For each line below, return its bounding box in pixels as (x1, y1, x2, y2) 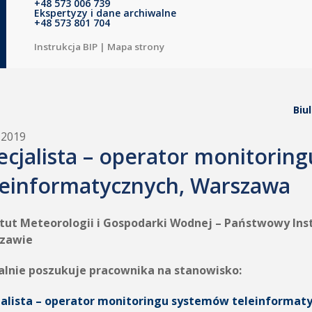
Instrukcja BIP (34, 40, 97, 53)
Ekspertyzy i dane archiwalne (34, 6, 176, 19)
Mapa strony (107, 40, 164, 53)
